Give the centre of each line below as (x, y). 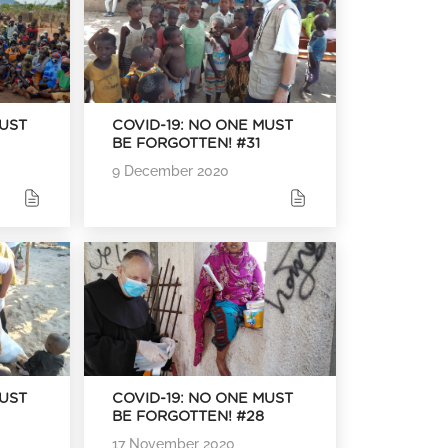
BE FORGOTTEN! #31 (186, 143)
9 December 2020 (171, 171)
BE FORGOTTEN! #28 (188, 417)
